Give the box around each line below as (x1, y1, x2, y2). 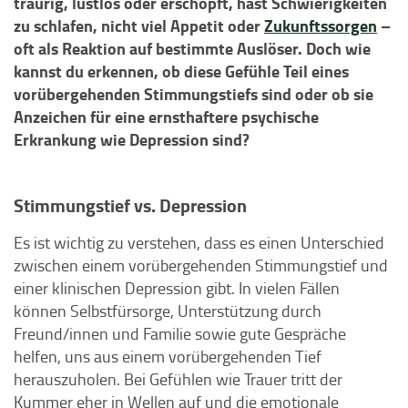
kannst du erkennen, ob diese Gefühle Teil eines (14, 59, 349, 83)
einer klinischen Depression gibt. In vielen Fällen (14, 277, 340, 299)
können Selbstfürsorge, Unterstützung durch (14, 300, 321, 321)
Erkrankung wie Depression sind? (14, 127, 250, 151)
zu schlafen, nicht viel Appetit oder (14, 14, 264, 37)
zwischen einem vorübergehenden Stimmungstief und (14, 254, 388, 276)
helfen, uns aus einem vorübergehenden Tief (14, 345, 321, 367)
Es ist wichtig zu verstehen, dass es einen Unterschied (14, 231, 384, 253)
